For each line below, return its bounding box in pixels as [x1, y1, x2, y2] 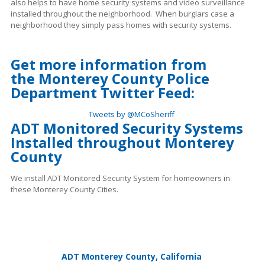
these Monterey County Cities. [11, 184, 118, 195]
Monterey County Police [38, 69, 209, 89]
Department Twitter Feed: [11, 83, 195, 103]
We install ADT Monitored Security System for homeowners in [11, 173, 230, 184]
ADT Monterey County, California [61, 251, 202, 263]
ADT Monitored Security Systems [11, 118, 243, 138]
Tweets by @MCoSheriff [88, 109, 174, 120]
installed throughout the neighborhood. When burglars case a [11, 8, 234, 20]
